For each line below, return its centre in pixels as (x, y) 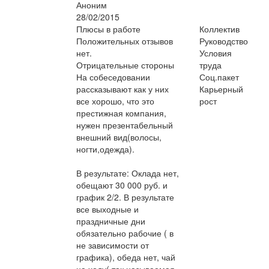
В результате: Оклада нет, (128, 173)
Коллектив (220, 29)
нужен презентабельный (125, 125)
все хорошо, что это (115, 101)
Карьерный (222, 89)
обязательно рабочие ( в (125, 233)
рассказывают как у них (122, 89)
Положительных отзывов (125, 41)
